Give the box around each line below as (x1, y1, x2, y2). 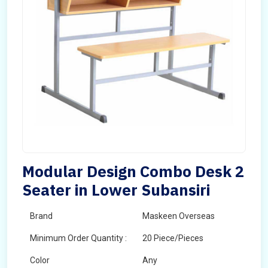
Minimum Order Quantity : (30, 233, 127, 243)
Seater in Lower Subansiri (22, 179, 210, 200)
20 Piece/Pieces (142, 233, 203, 243)
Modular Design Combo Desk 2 (22, 161, 245, 181)
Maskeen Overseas (142, 211, 215, 221)
